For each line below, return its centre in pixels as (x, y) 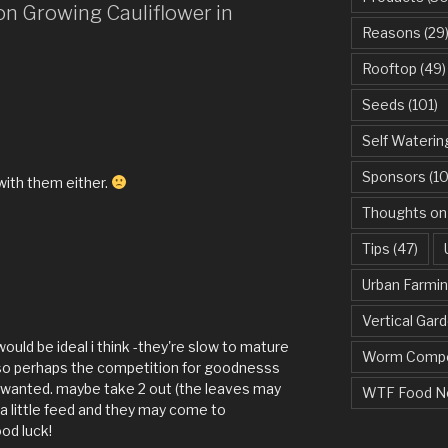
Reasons (391, 33)
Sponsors (393, 177)
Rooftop (389, 69)
